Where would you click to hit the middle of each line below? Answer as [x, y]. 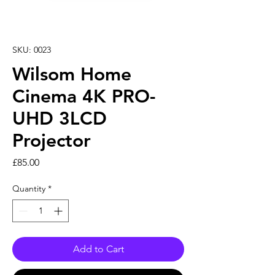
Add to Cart [98, 249]
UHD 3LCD [60, 118]
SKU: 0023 [32, 50]
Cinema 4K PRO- [84, 96]
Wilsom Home [72, 74]
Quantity [29, 188]
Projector [52, 141]
